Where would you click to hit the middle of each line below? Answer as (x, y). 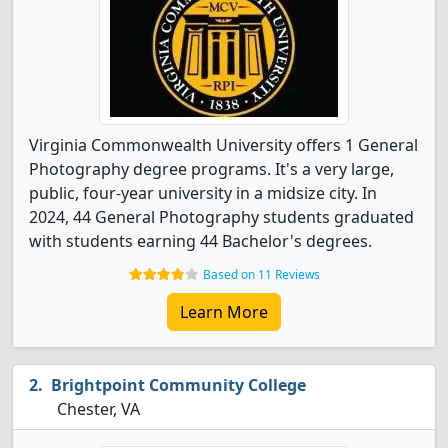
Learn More (224, 312)
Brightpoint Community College (178, 385)
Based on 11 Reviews (261, 274)
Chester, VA (96, 409)
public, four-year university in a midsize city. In (203, 193)
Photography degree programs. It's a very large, (211, 169)
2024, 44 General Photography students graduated (221, 217)
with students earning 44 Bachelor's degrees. (200, 241)
